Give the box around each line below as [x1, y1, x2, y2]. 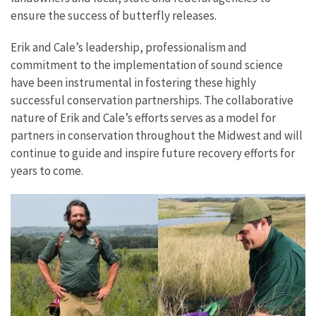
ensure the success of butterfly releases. [11, 7, 217, 23]
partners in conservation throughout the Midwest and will [11, 127, 303, 143]
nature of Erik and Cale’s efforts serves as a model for [11, 109, 276, 126]
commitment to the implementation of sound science [11, 56, 283, 73]
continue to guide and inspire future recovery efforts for [11, 145, 295, 161]
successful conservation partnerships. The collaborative [11, 92, 293, 108]
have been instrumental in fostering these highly [11, 74, 256, 90]
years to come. [11, 162, 83, 178]
